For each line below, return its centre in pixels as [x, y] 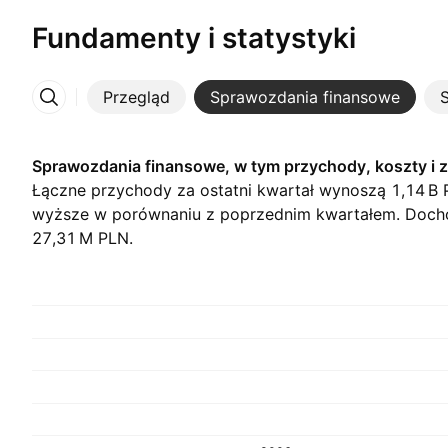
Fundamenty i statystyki [194, 38]
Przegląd [136, 97]
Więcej [144, 107]
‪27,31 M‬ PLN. [82, 238]
